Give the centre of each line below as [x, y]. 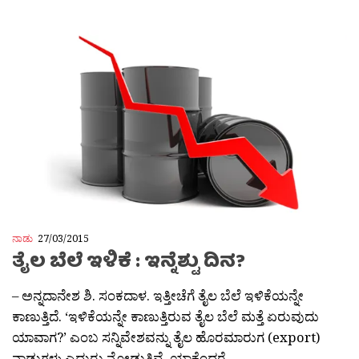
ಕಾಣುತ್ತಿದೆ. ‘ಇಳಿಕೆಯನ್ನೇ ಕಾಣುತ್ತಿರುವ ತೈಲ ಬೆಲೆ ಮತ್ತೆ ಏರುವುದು [165, 317]
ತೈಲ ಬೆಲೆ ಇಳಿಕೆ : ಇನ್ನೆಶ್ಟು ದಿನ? [129, 264]
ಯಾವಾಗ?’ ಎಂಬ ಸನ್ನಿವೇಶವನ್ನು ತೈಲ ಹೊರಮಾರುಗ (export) [166, 337]
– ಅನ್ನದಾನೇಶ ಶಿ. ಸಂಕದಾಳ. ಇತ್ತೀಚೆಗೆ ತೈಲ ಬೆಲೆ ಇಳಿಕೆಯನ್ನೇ [158, 296]
